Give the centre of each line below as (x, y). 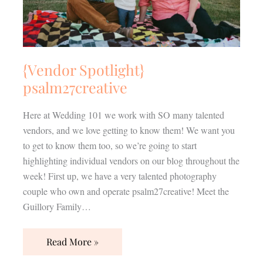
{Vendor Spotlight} (83, 70)
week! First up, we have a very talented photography (119, 176)
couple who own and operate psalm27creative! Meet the (126, 191)
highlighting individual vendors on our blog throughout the (131, 161)
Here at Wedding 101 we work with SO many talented (123, 115)
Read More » (72, 242)
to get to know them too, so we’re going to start (109, 146)
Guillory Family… (57, 207)
